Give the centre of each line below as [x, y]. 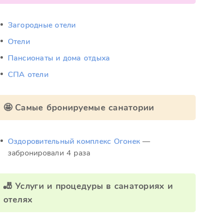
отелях [18, 200]
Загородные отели [42, 25]
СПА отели [28, 75]
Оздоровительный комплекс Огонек [74, 141]
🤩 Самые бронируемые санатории [79, 108]
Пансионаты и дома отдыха [59, 58]
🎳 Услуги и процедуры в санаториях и [88, 186]
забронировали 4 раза [49, 153]
